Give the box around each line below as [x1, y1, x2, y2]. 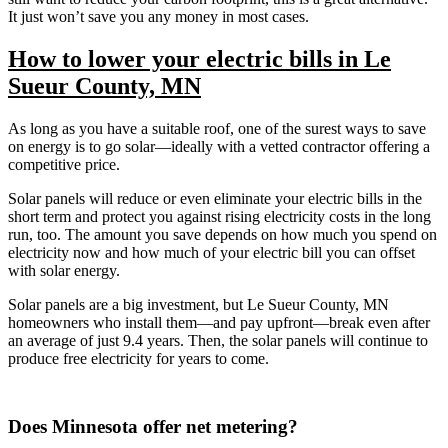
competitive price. [8, 155, 124, 173]
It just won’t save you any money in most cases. [8, 7, 309, 25]
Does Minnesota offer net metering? [8, 415, 298, 437]
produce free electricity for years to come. [8, 349, 269, 367]
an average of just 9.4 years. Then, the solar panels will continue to [8, 331, 428, 349]
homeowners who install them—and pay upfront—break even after [8, 313, 430, 331]
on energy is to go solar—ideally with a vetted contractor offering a [8, 137, 430, 155]
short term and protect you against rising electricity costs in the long [8, 207, 431, 225]
